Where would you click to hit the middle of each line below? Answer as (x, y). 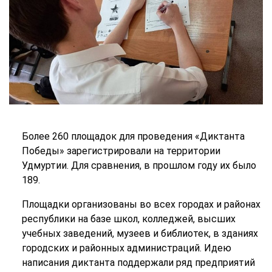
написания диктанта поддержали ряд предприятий (138, 262)
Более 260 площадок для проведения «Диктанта (133, 136)
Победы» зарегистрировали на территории (121, 151)
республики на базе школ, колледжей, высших (128, 219)
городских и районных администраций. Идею (126, 248)
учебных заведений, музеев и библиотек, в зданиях (140, 233)
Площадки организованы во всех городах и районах (141, 204)
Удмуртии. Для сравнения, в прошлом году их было (139, 165)
